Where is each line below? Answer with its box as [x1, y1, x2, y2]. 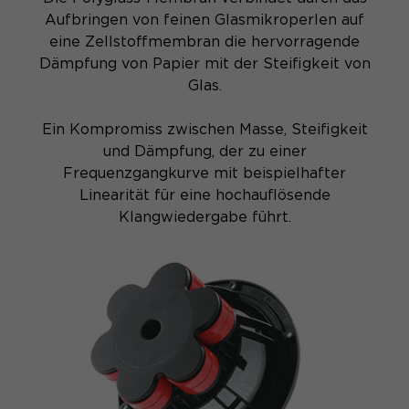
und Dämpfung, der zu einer [102, 142, 307, 161]
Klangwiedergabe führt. [118, 208, 291, 226]
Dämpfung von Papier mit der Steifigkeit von [38, 55, 371, 73]
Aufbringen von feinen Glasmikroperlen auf [45, 11, 364, 29]
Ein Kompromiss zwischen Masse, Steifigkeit [41, 121, 368, 139]
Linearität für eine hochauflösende [79, 186, 330, 204]
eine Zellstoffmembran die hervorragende [49, 33, 360, 51]
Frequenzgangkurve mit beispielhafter [63, 164, 346, 183]
